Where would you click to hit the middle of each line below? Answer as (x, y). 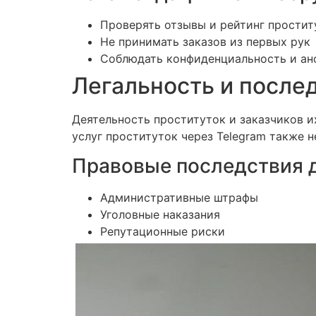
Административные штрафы (179, 197)
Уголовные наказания (160, 214)
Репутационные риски (163, 231)
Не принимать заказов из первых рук (205, 41)
